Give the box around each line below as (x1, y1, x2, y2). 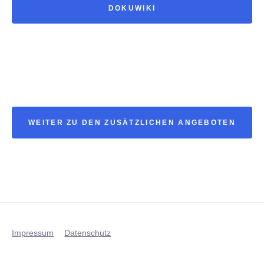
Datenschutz (64, 227, 111, 237)
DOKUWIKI (108, 4, 156, 12)
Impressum (12, 227, 54, 237)
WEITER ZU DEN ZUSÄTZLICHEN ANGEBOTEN (28, 118, 236, 126)
